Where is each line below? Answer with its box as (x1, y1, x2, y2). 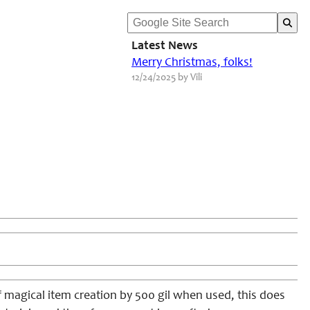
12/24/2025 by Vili (131, 73, 202, 83)
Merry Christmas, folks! (131, 57, 253, 69)
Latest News (131, 40, 198, 53)
